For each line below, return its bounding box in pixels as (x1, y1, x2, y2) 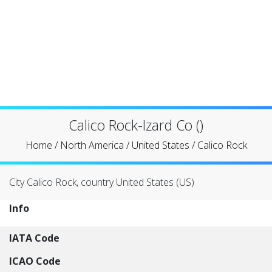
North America (59, 138, 124, 152)
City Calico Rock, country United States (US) (9, 175, 194, 189)
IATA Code (9, 231, 59, 245)
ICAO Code (9, 254, 61, 268)
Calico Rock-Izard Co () (69, 115, 203, 135)
